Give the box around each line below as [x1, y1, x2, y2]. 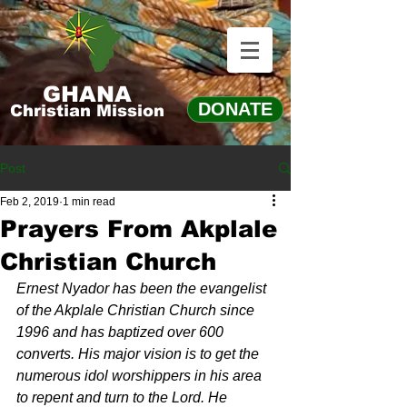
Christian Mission [10, 102, 164, 120]
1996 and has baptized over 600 [16, 324, 227, 340]
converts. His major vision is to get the [16, 346, 263, 362]
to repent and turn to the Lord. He [16, 390, 231, 405]
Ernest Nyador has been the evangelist [16, 281, 270, 296]
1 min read [63, 195, 115, 208]
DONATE [198, 99, 273, 119]
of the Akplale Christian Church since [16, 303, 258, 318]
